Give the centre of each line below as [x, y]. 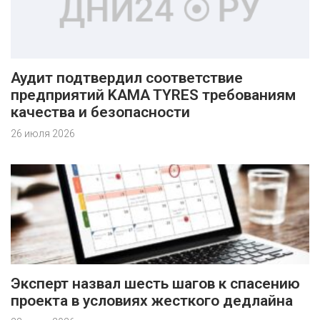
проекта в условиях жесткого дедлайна [152, 300]
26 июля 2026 [43, 133]
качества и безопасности [100, 112]
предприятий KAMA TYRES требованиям [153, 95]
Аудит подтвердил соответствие [127, 77]
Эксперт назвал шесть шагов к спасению [155, 283]
